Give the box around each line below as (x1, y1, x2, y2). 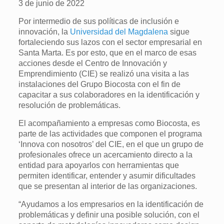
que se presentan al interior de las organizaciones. (18, 182, 197, 190)
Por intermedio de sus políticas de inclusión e (18, 17, 179, 25)
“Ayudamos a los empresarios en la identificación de (18, 200, 204, 208)
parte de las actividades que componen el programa (18, 129, 202, 138)
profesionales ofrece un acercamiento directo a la (18, 150, 193, 159)
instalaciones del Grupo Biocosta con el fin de (18, 80, 181, 88)
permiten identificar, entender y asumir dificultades (18, 171, 196, 180)
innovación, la (18, 27, 70, 36)
